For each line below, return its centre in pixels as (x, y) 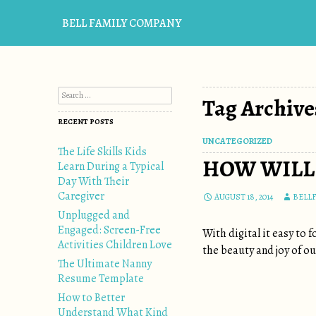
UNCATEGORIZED (237, 141)
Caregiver (81, 196)
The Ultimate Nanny (105, 264)
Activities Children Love (115, 245)
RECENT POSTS (86, 122)
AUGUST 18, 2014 (244, 197)
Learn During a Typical (111, 166)
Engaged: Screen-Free (109, 230)
